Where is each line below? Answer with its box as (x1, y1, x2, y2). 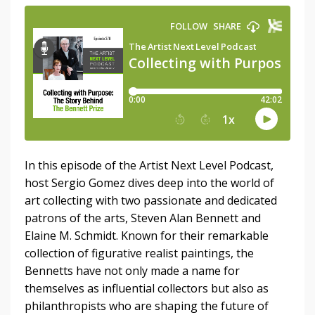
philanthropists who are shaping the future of (25, 297, 269, 314)
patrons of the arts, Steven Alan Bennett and (25, 210, 261, 226)
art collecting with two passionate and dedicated (25, 192, 277, 208)
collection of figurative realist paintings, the (25, 245, 254, 261)
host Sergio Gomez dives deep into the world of (25, 174, 274, 191)
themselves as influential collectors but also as (25, 280, 269, 296)
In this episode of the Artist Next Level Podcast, (25, 157, 274, 173)
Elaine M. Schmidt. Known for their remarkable (25, 227, 269, 243)
